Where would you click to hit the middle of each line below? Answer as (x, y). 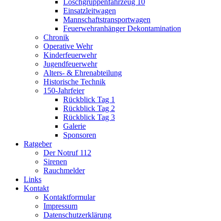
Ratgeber (38, 144)
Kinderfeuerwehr (70, 55)
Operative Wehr (68, 46)
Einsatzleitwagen (90, 11)
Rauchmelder (64, 170)
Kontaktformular (69, 197)
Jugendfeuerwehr (70, 64)
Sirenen (55, 162)
